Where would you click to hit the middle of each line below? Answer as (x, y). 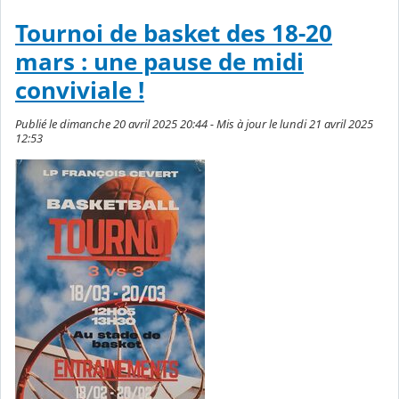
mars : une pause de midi (159, 62)
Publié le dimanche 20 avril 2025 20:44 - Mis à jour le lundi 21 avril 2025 (194, 124)
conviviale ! (80, 91)
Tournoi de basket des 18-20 (174, 34)
